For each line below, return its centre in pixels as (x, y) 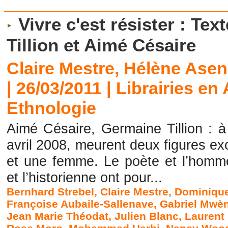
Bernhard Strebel (51, 192)
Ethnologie (52, 108)
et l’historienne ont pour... (85, 178)
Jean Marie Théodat (58, 216)
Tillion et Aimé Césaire (102, 46)
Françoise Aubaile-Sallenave (80, 204)
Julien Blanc (147, 216)
